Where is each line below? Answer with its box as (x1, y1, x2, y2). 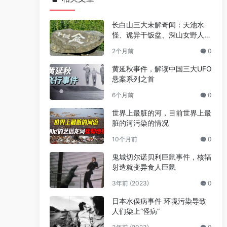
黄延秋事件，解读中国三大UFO (111, 64, 212, 73)
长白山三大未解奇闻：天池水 (111, 20, 204, 29)
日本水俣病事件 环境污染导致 (111, 197, 206, 206)
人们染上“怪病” (111, 207, 160, 216)
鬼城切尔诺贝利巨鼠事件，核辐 (111, 153, 211, 162)
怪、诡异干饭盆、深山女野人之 (111, 30, 211, 39)
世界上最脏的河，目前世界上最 (111, 108, 211, 118)
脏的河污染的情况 (111, 119, 169, 128)
